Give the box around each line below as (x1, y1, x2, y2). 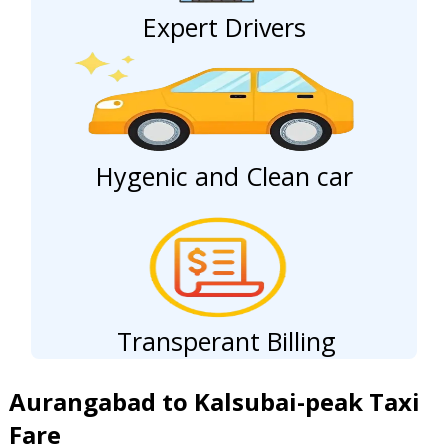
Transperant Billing (117, 323, 336, 358)
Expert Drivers (142, 9, 306, 44)
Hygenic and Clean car (95, 158, 353, 193)
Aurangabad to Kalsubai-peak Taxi (9, 384, 421, 418)
